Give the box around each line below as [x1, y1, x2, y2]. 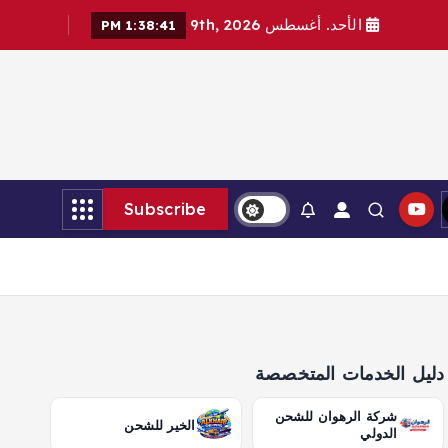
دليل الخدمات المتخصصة [255, 362, 445, 385]
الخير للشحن [124, 417, 196, 433]
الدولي [360, 426, 398, 441]
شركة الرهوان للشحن [274, 409, 398, 424]
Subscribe [124, 199, 207, 219]
